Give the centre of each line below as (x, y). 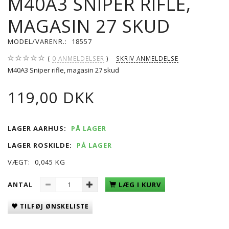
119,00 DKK (51, 97)
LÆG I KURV (140, 184)
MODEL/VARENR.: (38, 41)
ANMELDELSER (80, 58)
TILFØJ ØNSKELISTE (54, 206)
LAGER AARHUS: (37, 128)
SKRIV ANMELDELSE (147, 58)
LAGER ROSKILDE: (40, 145)
